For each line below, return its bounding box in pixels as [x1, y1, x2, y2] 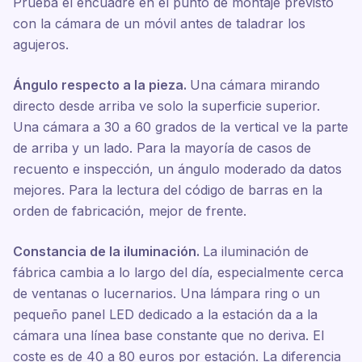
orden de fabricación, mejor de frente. [13, 203, 246, 219]
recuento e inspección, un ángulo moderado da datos [13, 161, 342, 177]
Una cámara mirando [190, 77, 320, 93]
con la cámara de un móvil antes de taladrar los [13, 15, 305, 32]
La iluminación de [203, 243, 309, 259]
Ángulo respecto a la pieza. [13, 77, 190, 93]
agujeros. [13, 36, 69, 53]
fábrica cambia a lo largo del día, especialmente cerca [13, 264, 343, 280]
